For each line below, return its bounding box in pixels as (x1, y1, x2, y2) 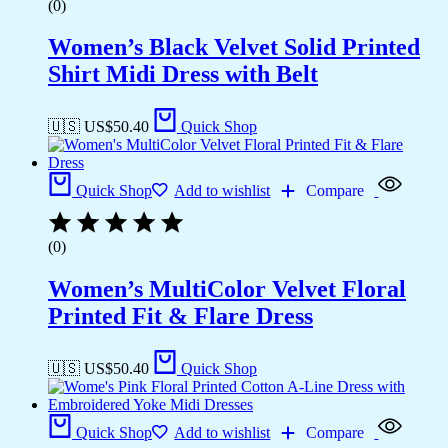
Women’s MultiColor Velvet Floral (48, 276, 406, 303)
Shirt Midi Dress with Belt (48, 61, 318, 88)
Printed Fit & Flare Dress (48, 303, 313, 330)
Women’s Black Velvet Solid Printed (48, 34, 420, 61)
